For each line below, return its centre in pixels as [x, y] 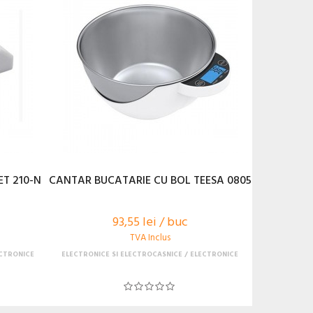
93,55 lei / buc [150, 223]
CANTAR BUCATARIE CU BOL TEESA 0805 [150, 181]
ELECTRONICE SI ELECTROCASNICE [122, 254]
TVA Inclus [150, 238]
